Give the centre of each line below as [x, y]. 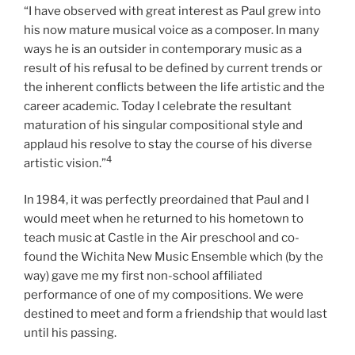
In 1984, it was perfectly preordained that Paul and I [166, 200]
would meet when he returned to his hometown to [164, 219]
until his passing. [70, 333]
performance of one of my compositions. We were [164, 295]
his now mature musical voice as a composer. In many [172, 30]
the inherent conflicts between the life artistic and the [174, 87]
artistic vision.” [65, 163]
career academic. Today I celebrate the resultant [158, 106]
